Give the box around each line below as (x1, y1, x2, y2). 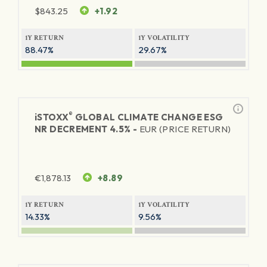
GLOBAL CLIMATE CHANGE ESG (73, 111, 223, 123)
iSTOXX (35, 111, 69, 123)
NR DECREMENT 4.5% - (35, 123, 139, 135)
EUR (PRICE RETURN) (139, 123, 231, 135)
